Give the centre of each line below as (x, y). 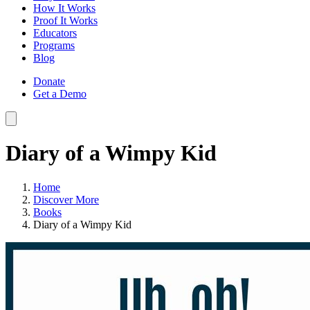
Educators (55, 33)
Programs (54, 45)
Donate (49, 81)
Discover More (66, 199)
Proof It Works (65, 20)
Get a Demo (60, 93)
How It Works (64, 8)
